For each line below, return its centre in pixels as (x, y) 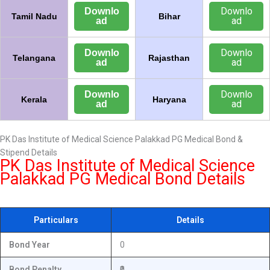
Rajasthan (169, 58)
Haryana (169, 99)
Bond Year (30, 245)
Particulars (56, 220)
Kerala (34, 99)
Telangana (34, 58)
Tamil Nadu (34, 16)
